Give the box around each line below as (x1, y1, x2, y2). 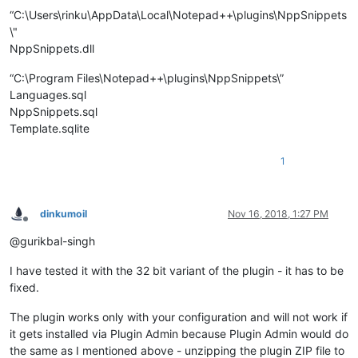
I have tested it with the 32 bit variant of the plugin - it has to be (10, 263, 344, 277)
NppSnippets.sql (10, 104, 97, 118)
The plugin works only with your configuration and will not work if (10, 309, 348, 324)
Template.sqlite (10, 121, 89, 135)
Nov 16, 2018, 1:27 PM (228, 207, 328, 220)
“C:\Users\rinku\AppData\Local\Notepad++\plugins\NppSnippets (10, 7, 347, 22)
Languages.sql (10, 87, 86, 101)
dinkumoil (40, 207, 87, 220)
